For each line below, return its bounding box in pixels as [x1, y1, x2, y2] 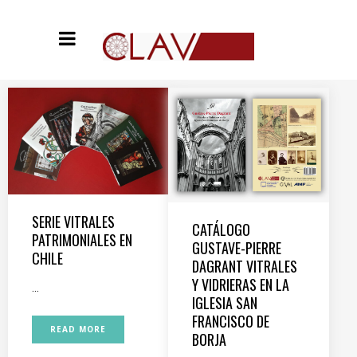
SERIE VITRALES [32, 211, 115, 233]
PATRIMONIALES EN [32, 229, 132, 251]
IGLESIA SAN [192, 292, 257, 313]
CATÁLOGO [192, 218, 250, 240]
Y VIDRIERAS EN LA [192, 273, 289, 295]
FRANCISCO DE [192, 310, 269, 331]
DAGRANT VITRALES [192, 255, 297, 277]
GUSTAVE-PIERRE [192, 237, 281, 258]
